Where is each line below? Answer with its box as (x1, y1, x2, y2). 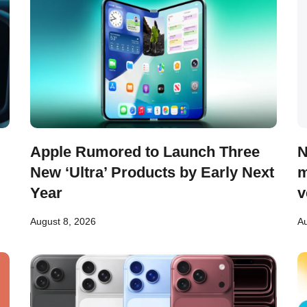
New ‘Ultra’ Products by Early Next (30, 164, 274, 181)
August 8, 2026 (30, 216, 96, 227)
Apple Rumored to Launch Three (30, 143, 260, 160)
